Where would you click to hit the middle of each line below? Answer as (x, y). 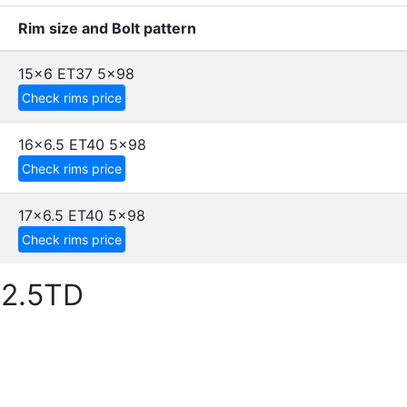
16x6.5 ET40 (61, 144)
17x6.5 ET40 (61, 215)
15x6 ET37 (55, 74)
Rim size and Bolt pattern (107, 28)
